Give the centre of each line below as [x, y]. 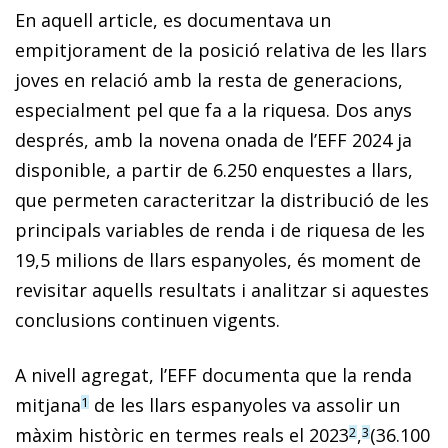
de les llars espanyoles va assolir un [244, 404]
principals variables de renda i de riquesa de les [220, 229]
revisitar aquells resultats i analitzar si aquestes [222, 289]
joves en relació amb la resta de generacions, [209, 79]
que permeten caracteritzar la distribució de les [222, 199]
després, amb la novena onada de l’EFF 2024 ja [213, 139]
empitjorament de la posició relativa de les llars [221, 49]
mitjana [48, 404]
